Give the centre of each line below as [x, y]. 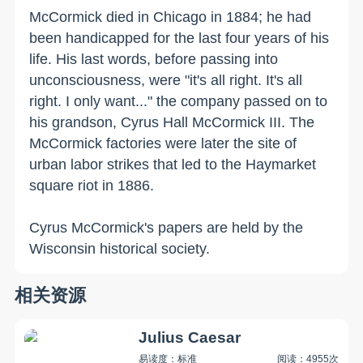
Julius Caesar [190, 338]
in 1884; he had [259, 17]
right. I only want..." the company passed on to [179, 101]
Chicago [180, 17]
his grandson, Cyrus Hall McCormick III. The [172, 122]
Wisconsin [63, 248]
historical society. [153, 248]
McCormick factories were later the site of [163, 143]
